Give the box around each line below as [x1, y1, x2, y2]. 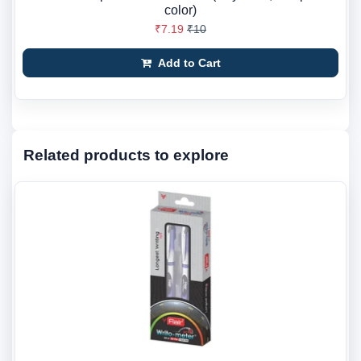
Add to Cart [154, 56, 221, 69]
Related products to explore [23, 147, 229, 164]
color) [164, 3, 197, 17]
